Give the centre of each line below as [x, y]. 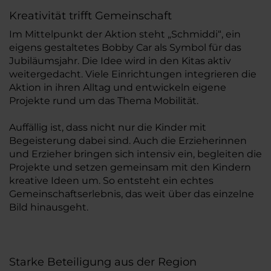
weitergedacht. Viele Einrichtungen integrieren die [133, 74]
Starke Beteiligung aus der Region [103, 262]
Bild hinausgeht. [49, 207]
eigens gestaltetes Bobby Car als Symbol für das [125, 47]
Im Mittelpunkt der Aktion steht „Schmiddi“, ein [125, 34]
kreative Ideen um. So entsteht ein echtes [111, 180]
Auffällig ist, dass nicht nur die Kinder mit [108, 127]
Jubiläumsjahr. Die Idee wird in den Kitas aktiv [120, 60]
